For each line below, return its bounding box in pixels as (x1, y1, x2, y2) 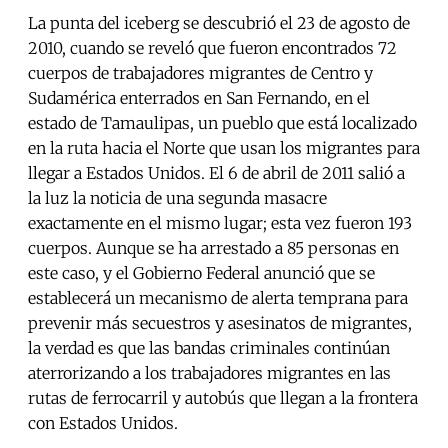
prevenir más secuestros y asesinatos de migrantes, (28, 313, 412, 334)
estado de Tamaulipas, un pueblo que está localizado (28, 113, 417, 134)
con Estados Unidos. (28, 413, 178, 434)
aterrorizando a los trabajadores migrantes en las (28, 363, 391, 384)
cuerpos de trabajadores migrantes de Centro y (28, 63, 373, 84)
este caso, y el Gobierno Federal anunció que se (28, 263, 375, 284)
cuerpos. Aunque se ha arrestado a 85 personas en (28, 238, 399, 259)
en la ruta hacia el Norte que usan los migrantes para (28, 138, 420, 159)
